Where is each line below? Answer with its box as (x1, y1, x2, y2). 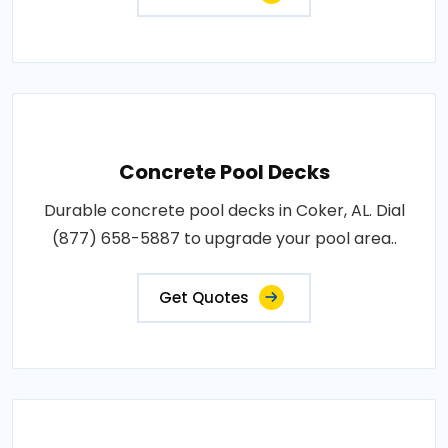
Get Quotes (159, 287, 249, 309)
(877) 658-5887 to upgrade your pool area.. (51, 227, 397, 251)
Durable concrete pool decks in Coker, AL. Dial (43, 199, 405, 223)
